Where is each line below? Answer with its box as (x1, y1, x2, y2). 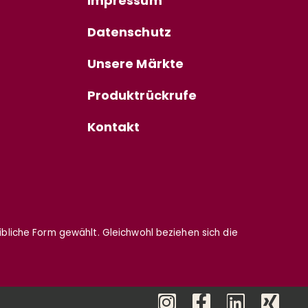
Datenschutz (87, 27, 171, 41)
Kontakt (87, 122, 140, 135)
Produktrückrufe (87, 90, 197, 104)
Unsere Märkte (87, 58, 184, 72)
